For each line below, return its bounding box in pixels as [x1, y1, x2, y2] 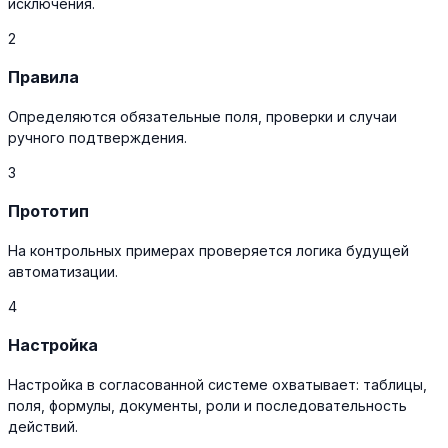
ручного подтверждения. [8, 128, 187, 146]
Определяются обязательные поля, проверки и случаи [8, 107, 397, 125]
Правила [8, 66, 79, 87]
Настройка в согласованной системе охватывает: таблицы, [8, 375, 427, 393]
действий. [8, 417, 78, 435]
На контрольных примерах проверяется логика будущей [8, 241, 409, 259]
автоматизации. [8, 262, 118, 280]
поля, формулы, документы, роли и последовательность [8, 396, 407, 414]
